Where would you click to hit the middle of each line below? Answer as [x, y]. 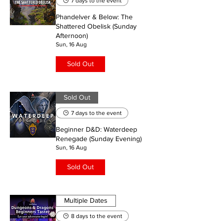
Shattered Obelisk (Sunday [96, 26]
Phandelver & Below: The [94, 17]
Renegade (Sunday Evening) [99, 138]
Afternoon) [72, 35]
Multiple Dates [86, 201]
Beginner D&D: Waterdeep [96, 129]
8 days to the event [97, 216]
